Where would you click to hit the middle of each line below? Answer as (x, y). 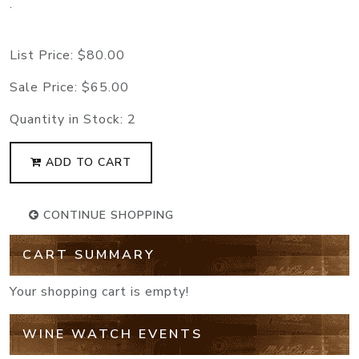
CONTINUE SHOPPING (107, 216)
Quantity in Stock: (69, 120)
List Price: (44, 56)
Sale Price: (46, 88)
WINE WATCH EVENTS (113, 335)
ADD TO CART (87, 163)
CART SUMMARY (89, 255)
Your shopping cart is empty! (99, 292)
